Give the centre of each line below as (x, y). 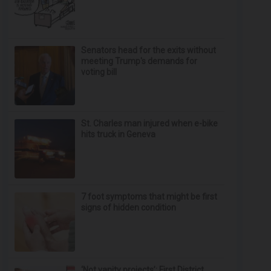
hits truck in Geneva (119, 134)
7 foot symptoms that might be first (149, 197)
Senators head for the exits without (149, 50)
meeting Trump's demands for (139, 61)
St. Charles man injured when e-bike (150, 123)
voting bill (99, 72)
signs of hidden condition (129, 207)
